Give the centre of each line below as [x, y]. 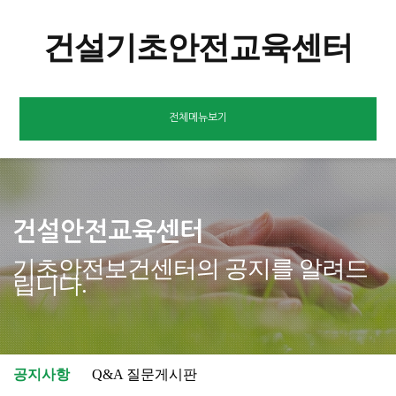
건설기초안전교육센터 [198, 48]
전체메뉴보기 [198, 118]
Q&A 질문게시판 [145, 374]
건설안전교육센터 [107, 232]
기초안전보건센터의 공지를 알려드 [190, 269]
